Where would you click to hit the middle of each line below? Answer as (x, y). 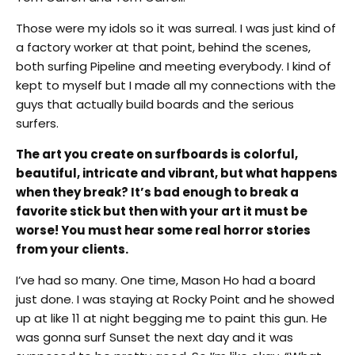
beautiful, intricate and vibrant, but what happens (177, 173)
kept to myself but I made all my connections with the (176, 85)
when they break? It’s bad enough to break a (157, 192)
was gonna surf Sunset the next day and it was (155, 337)
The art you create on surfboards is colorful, (157, 154)
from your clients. (72, 249)
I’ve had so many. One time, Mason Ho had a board (166, 280)
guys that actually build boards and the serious (155, 104)
